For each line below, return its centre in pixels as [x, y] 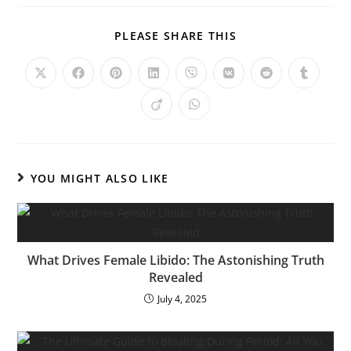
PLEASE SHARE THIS [175, 35]
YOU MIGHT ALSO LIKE [100, 178]
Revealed [175, 277]
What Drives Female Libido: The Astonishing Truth [175, 260]
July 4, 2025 [182, 299]
